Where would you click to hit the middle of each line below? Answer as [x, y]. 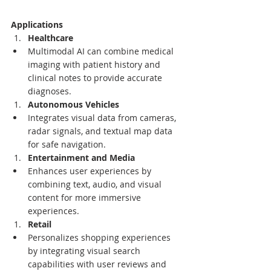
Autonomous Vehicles [73, 105]
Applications [37, 25]
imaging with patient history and [95, 65]
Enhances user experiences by [91, 171]
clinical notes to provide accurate [96, 78]
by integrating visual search [85, 251]
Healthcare [51, 38]
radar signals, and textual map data [101, 131]
